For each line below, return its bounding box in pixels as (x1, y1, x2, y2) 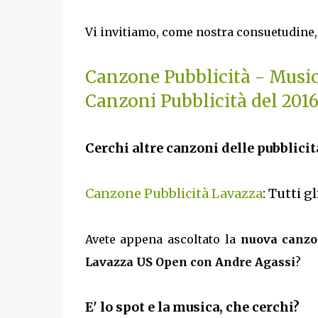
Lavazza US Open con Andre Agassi (84, 255, 295, 269)
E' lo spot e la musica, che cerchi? (84, 299, 300, 315)
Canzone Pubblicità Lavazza (84, 185, 263, 202)
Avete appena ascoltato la (84, 232, 241, 246)
